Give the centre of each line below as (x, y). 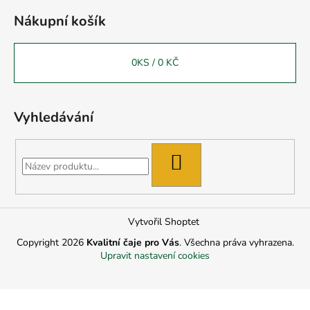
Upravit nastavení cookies (155, 255)
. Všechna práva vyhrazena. (236, 242)
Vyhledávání (54, 117)
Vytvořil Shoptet (163, 222)
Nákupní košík (60, 21)
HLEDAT (200, 162)
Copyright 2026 (51, 242)
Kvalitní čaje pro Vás (133, 242)
